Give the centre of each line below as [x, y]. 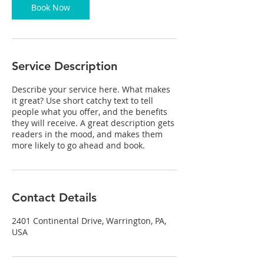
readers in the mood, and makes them [87, 134]
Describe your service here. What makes [91, 89]
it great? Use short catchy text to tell [82, 100]
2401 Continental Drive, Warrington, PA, [89, 221]
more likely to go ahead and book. [78, 145]
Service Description [65, 66]
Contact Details [54, 197]
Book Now [51, 7]
